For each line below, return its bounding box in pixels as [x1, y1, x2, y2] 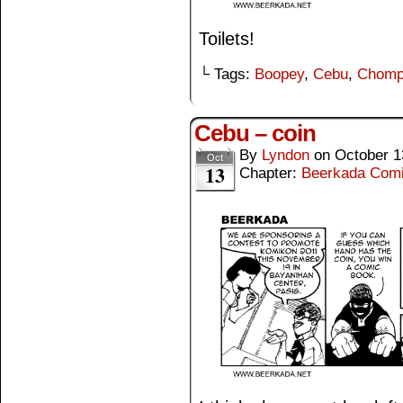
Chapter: [239, 165, 301, 183]
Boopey [255, 66, 304, 84]
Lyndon [262, 147, 309, 165]
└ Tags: [199, 66, 255, 84]
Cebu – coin [194, 120, 316, 148]
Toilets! [199, 29, 255, 49]
